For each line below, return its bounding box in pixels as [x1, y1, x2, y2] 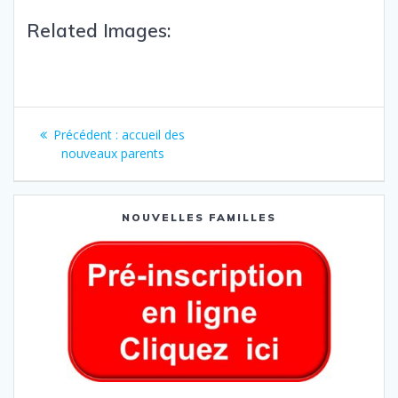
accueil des [122, 126, 185, 144]
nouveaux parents [60, 145, 164, 163]
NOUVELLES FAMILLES [122, 211, 276, 225]
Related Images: [27, 19, 171, 43]
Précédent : [53, 126, 118, 144]
